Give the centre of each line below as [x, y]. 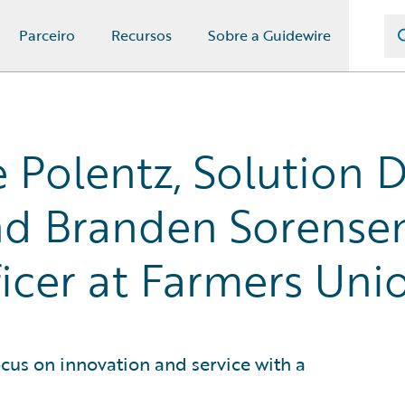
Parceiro [47, 35]
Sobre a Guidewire [269, 35]
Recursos [141, 35]
